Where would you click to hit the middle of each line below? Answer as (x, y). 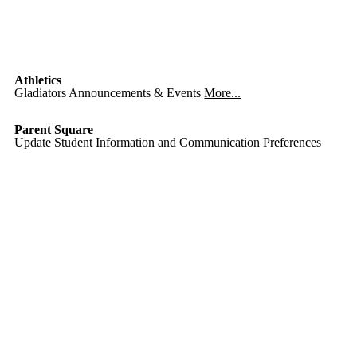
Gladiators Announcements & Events (108, 93)
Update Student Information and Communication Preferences (168, 142)
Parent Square (54, 129)
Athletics (38, 80)
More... (223, 93)
